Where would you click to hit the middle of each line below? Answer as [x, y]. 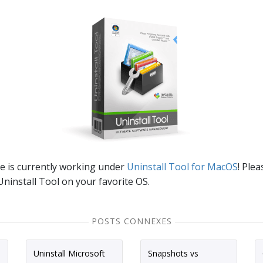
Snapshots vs [173, 253]
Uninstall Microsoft [69, 253]
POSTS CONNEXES [131, 221]
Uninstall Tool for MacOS [182, 167]
